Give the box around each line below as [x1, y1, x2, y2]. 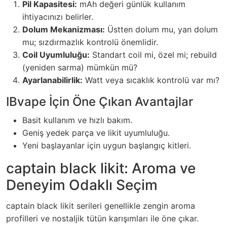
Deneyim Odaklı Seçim [6, 176, 158, 194]
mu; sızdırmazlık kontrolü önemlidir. [22, 37, 158, 48]
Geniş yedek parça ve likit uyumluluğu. [22, 128, 170, 138]
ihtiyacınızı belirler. [22, 12, 93, 22]
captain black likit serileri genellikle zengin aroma [6, 201, 195, 211]
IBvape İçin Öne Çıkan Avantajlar [6, 94, 193, 109]
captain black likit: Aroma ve [6, 160, 196, 177]
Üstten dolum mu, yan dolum [105, 24, 218, 35]
